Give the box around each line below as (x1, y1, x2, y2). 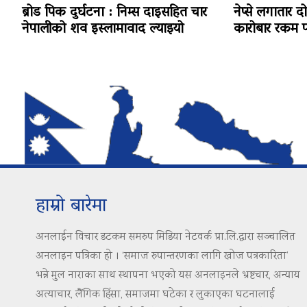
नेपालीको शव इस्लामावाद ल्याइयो (22, 16, 184, 43)
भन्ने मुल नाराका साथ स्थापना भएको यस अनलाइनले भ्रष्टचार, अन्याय (36, 268, 300, 284)
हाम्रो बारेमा (36, 188, 107, 225)
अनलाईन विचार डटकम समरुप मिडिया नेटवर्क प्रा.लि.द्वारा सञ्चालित (36, 230, 295, 246)
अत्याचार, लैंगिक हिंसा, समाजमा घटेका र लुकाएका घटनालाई (36, 287, 275, 304)
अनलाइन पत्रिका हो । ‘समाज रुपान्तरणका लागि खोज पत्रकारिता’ (36, 249, 288, 265)
